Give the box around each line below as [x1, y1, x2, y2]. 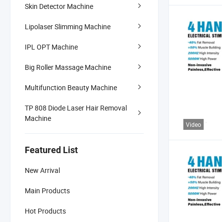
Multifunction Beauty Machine [25, 82, 117, 92]
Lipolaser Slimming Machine [25, 21, 111, 31]
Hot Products [25, 206, 66, 216]
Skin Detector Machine [25, 1, 93, 11]
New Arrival [25, 165, 60, 175]
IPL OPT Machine [25, 42, 78, 52]
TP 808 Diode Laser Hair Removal [25, 103, 127, 112]
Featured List [25, 144, 78, 155]
